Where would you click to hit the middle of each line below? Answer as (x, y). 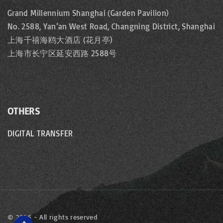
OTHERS (24, 111)
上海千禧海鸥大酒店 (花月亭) (60, 40)
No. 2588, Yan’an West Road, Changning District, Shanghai (111, 26)
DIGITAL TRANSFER (40, 133)
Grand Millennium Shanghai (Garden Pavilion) (88, 13)
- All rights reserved (64, 217)
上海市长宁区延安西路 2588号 (62, 53)
